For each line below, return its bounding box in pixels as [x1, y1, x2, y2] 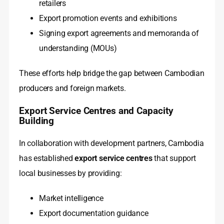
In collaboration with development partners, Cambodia [19, 138, 204, 148]
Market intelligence [39, 193, 103, 203]
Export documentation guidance [39, 208, 148, 218]
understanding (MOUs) [39, 43, 117, 53]
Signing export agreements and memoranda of [39, 28, 199, 38]
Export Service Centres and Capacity [19, 105, 173, 117]
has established [19, 153, 75, 163]
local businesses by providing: [19, 168, 122, 178]
